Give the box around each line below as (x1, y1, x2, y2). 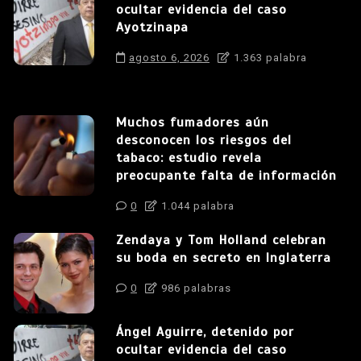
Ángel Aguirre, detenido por (116, 323, 294, 340)
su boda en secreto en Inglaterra (116, 249, 331, 266)
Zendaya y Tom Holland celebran (116, 231, 326, 248)
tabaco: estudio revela (116, 149, 262, 166)
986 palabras (158, 281, 231, 294)
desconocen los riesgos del (116, 131, 292, 148)
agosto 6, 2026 (129, 51, 210, 64)
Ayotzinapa (116, 19, 189, 35)
